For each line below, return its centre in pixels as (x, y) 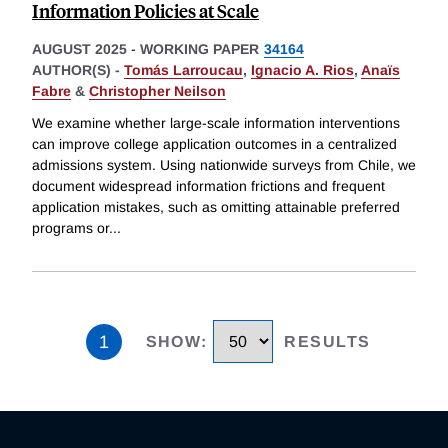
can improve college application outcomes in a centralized (214, 144)
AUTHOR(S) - (78, 70)
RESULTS (327, 342)
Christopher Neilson (157, 91)
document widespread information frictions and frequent (208, 186)
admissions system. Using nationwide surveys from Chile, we (224, 165)
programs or (70, 228)
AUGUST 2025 (79, 49)
